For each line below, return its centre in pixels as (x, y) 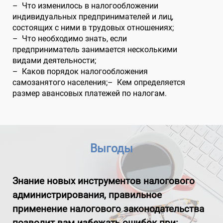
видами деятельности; (54, 60)
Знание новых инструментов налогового (104, 181)
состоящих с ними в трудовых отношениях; (93, 28)
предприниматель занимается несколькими (95, 50)
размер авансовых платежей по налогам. (90, 93)
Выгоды (111, 149)
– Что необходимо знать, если (70, 39)
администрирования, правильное (87, 195)
